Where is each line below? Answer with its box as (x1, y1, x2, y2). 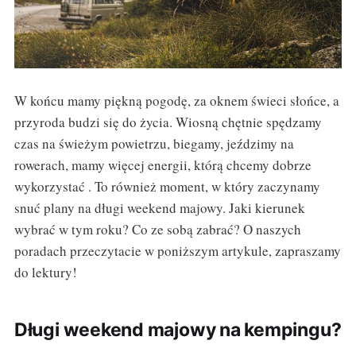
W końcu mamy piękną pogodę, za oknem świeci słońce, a (14, 91, 339, 110)
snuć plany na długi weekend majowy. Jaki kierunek (14, 199, 305, 218)
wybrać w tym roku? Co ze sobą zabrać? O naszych (14, 220, 301, 239)
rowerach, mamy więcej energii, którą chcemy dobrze (14, 156, 311, 175)
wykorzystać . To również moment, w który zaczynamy (14, 177, 320, 196)
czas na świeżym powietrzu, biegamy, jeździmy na (14, 134, 294, 153)
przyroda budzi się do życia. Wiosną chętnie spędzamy (14, 113, 322, 132)
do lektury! (14, 263, 77, 282)
